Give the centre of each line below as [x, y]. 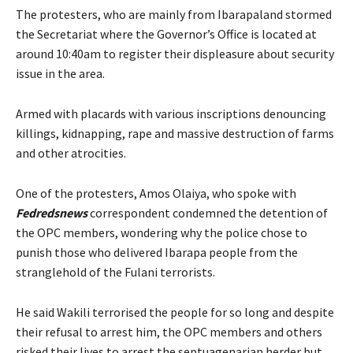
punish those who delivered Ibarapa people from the [157, 252]
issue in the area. [60, 73]
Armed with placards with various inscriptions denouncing [171, 113]
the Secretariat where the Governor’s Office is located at [166, 34]
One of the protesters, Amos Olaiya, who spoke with [156, 193]
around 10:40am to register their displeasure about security [175, 54]
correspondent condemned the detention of [208, 213]
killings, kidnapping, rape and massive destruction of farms [175, 133]
